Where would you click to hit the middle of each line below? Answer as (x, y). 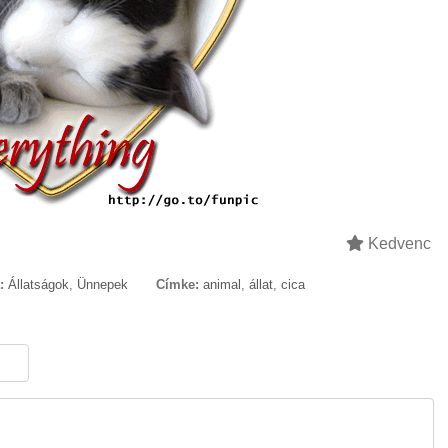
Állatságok (38, 284)
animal (222, 284)
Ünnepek (102, 284)
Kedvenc (397, 243)
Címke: (177, 284)
